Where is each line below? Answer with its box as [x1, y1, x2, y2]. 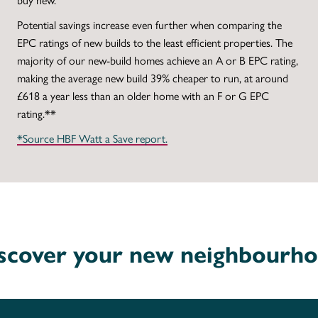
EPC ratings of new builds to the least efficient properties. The [17, 33, 292, 50]
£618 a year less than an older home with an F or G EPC [17, 87, 269, 104]
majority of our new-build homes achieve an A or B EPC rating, [17, 51, 298, 68]
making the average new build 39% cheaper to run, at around [17, 69, 288, 86]
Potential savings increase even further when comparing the [17, 16, 282, 33]
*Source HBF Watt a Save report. [17, 129, 168, 146]
